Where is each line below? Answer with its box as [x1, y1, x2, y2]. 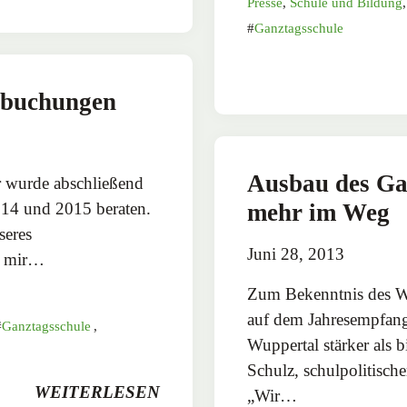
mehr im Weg [247, 199, 390, 227]
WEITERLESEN [35, 382, 160, 402]
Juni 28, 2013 [247, 244, 344, 264]
